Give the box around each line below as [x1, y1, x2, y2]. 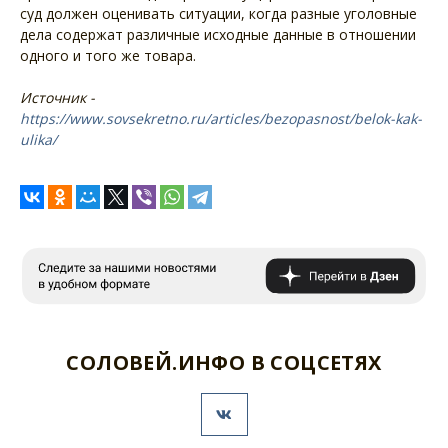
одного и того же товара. [20, 45, 196, 65]
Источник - [20, 87, 95, 107]
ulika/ [20, 129, 57, 149]
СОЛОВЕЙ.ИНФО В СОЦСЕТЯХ [66, 348, 382, 376]
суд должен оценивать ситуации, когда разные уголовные [20, 3, 417, 23]
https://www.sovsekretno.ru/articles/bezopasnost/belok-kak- [20, 108, 422, 128]
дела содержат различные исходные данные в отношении [20, 24, 416, 44]
